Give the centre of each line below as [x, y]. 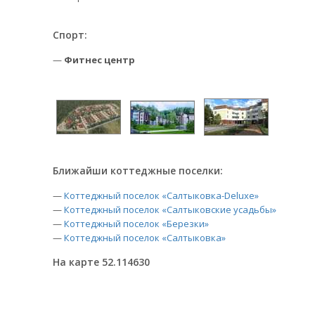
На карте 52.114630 [101, 262]
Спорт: [70, 35]
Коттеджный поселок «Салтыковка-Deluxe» [161, 195]
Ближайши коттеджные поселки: [138, 171]
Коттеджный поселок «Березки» [136, 224]
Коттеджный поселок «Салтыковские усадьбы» [170, 210]
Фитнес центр [99, 60]
